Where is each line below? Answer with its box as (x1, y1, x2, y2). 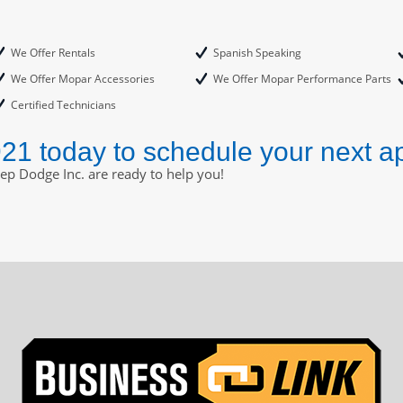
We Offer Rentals (10, 44, 95, 60)
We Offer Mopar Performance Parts (212, 70, 391, 86)
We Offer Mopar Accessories (10, 70, 155, 86)
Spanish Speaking (212, 44, 301, 60)
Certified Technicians (10, 96, 116, 112)
